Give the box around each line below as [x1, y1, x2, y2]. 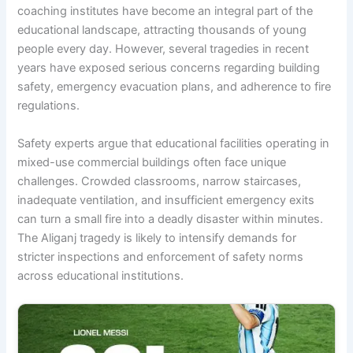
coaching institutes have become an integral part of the [17, 4, 314, 19]
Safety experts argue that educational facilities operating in [17, 136, 330, 150]
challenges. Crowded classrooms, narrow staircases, [17, 173, 302, 188]
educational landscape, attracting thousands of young [17, 23, 307, 38]
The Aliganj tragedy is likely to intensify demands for [17, 230, 297, 245]
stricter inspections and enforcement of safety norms [17, 249, 304, 264]
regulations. [17, 98, 80, 113]
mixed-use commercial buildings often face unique [17, 154, 287, 169]
